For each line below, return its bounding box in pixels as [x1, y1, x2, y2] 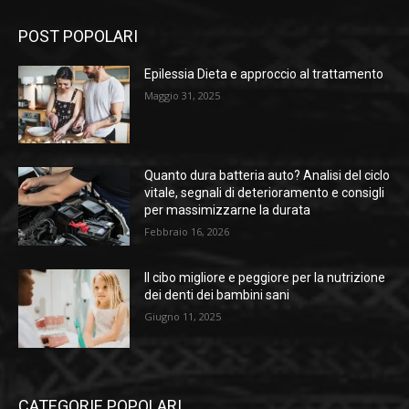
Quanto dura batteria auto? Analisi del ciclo [144, 168, 391, 184]
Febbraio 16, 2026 [144, 225, 230, 239]
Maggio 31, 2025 [144, 88, 221, 102]
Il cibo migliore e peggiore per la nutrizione [144, 270, 386, 286]
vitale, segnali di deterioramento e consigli [144, 185, 385, 201]
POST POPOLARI [18, 26, 138, 46]
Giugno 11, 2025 [144, 309, 222, 324]
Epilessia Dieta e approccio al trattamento [144, 66, 384, 81]
